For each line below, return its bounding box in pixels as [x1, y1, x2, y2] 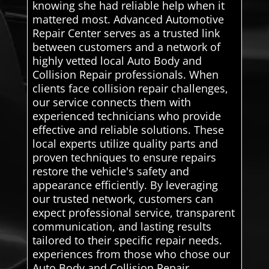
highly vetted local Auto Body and [32, 53, 202, 68]
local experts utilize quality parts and [32, 136, 218, 151]
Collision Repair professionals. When [32, 67, 219, 82]
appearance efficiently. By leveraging [32, 177, 218, 192]
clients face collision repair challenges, [32, 80, 228, 95]
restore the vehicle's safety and [32, 163, 189, 178]
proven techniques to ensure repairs [32, 150, 216, 165]
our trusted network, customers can [32, 191, 213, 206]
